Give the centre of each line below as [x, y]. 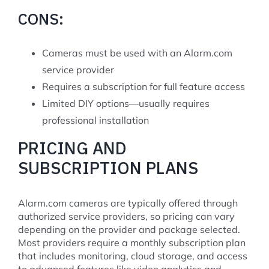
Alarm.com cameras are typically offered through [128, 203]
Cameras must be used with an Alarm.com [137, 53]
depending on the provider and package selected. [129, 229]
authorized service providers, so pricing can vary [126, 216]
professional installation [95, 120]
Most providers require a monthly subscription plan [132, 242]
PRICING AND [72, 148]
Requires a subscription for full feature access [144, 86]
